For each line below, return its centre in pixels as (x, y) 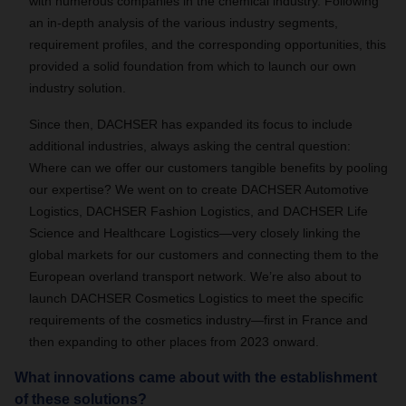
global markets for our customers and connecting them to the (204, 255)
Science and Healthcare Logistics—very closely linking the (195, 233)
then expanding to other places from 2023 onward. (174, 342)
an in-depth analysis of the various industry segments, (184, 23)
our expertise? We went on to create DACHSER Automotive (199, 189)
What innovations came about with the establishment (196, 377)
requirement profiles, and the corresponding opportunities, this (208, 44)
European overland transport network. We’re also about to (195, 276)
